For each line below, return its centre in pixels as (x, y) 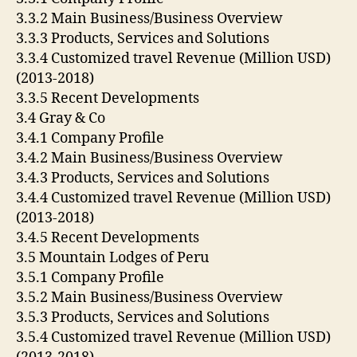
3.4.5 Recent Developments (109, 237)
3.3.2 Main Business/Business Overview (151, 18)
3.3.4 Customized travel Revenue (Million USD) (173, 58)
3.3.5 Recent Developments (109, 98)
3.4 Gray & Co (62, 118)
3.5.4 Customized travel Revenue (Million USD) (173, 337)
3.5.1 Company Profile (92, 277)
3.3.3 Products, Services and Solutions (144, 38)
